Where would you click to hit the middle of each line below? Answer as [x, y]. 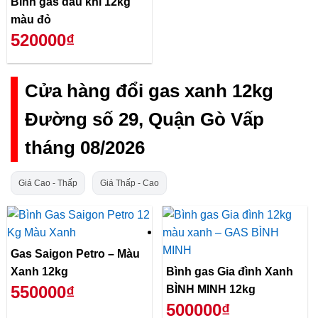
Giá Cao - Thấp [48, 183]
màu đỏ [31, 19]
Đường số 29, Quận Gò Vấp [144, 120]
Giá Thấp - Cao [130, 183]
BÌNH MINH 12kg [211, 290]
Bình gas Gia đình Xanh [230, 272]
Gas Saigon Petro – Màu [64, 254]
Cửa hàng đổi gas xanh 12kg [149, 91]
